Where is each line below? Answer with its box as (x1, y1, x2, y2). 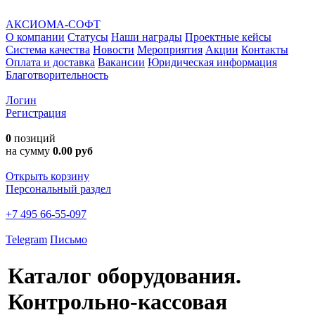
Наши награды (111, 31, 182, 43)
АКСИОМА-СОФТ (6, 18, 101, 30)
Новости (93, 44, 134, 56)
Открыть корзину (6, 170, 89, 182)
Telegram (6, 233, 47, 245)
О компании (6, 31, 65, 43)
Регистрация (6, 107, 66, 119)
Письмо (50, 233, 87, 245)
